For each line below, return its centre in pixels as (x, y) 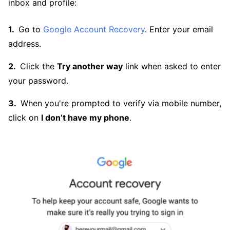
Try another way (90, 66)
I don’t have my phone (85, 117)
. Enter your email (179, 29)
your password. (38, 80)
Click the (39, 66)
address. (25, 43)
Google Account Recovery (94, 29)
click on (25, 117)
